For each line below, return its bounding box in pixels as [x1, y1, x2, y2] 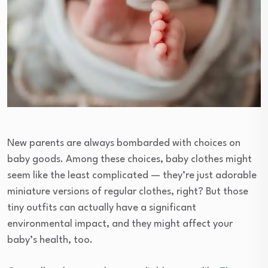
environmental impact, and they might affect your [7, 218, 233, 229]
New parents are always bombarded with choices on [7, 138, 240, 148]
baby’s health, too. [7, 234, 93, 245]
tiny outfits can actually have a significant [7, 202, 196, 213]
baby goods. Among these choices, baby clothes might [7, 154, 252, 165]
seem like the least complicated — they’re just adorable [7, 170, 257, 181]
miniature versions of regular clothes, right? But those [7, 186, 248, 197]
